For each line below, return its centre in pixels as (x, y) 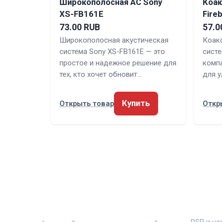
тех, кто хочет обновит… (101, 75)
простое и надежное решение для (118, 63)
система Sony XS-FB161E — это (112, 52)
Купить (136, 104)
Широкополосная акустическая (114, 40)
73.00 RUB (80, 28)
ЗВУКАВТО (63, 203)
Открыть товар (87, 104)
